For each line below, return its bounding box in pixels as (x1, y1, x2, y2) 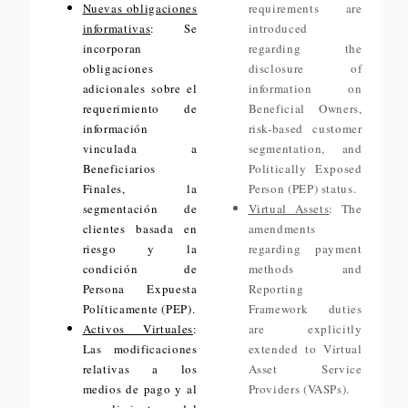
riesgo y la (82, 240, 198, 257)
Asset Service (248, 361, 362, 377)
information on (248, 80, 362, 97)
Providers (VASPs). (248, 381, 351, 397)
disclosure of (248, 60, 362, 76)
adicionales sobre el (82, 80, 198, 97)
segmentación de (82, 200, 198, 217)
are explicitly (248, 321, 362, 337)
